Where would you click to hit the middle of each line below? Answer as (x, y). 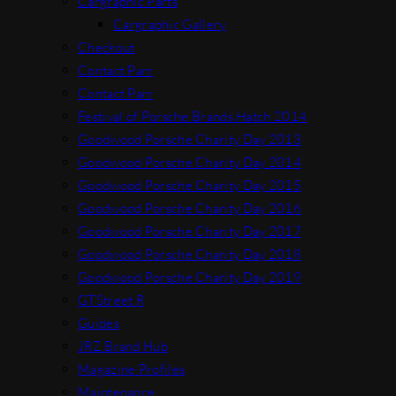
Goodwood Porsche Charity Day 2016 (190, 208)
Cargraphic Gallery (170, 24)
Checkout (107, 47)
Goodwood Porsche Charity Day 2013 (190, 139)
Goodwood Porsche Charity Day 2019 (190, 277)
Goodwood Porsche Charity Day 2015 (190, 185)
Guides (99, 323)
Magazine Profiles (132, 369)
